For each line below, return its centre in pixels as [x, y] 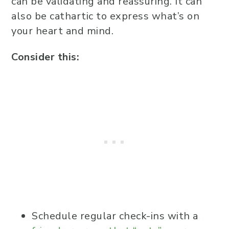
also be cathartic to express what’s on [105, 16]
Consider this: [45, 57]
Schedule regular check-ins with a [115, 216]
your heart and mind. [62, 31]
